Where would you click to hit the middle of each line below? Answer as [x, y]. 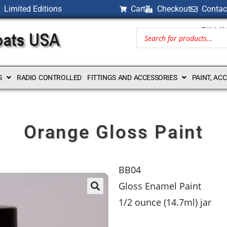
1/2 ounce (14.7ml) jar [165, 202]
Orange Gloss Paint [113, 132]
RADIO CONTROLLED [49, 78]
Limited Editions [33, 9]
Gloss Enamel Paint [160, 186]
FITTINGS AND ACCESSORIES [132, 78]
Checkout [174, 9]
